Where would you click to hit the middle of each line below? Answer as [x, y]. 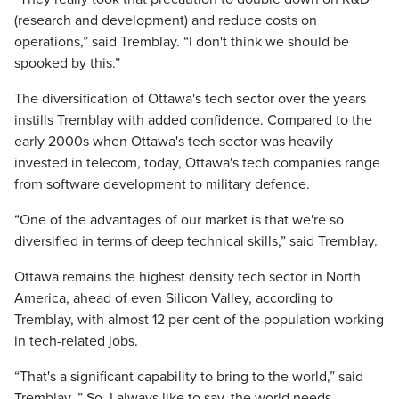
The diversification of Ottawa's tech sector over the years [190, 99]
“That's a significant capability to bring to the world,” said [189, 377]
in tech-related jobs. [76, 341]
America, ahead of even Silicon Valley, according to [174, 298]
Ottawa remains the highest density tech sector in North [187, 277]
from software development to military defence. [162, 184]
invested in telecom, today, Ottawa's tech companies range [197, 163]
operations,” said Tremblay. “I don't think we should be [182, 42]
